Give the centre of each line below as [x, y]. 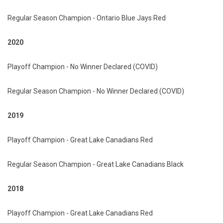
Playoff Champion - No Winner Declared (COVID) [83, 66]
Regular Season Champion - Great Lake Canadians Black [96, 164]
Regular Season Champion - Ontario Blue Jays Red [87, 18]
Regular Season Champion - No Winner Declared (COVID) [96, 91]
